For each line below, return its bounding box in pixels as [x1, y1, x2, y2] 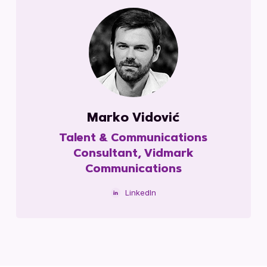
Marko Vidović [87, 112, 180, 125]
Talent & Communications [59, 133, 208, 144]
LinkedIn [125, 187, 156, 197]
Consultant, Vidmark [73, 148, 194, 160]
